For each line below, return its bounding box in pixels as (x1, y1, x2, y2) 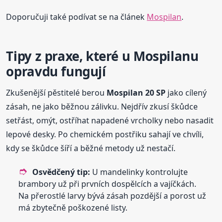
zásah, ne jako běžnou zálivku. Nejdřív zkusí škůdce (6, 101, 198, 112)
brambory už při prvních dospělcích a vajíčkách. (18, 178, 197, 190)
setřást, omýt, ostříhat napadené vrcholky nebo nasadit (6, 115, 214, 126)
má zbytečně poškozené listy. (18, 202, 128, 214)
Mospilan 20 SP (107, 87, 166, 99)
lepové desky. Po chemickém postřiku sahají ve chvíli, (6, 129, 204, 140)
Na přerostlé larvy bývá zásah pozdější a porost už (18, 190, 207, 202)
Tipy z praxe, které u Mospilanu (6, 47, 199, 65)
